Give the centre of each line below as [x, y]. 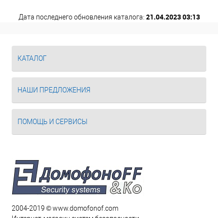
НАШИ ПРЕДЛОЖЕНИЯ [54, 90]
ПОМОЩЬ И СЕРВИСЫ [53, 122]
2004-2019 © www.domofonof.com [65, 208]
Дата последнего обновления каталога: [82, 17]
